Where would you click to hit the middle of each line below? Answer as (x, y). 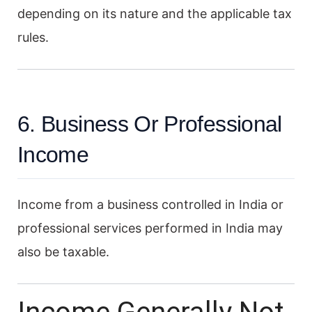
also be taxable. (63, 251)
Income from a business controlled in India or (150, 204)
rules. (33, 37)
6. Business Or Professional (150, 124)
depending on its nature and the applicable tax (155, 13)
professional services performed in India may (150, 228)
